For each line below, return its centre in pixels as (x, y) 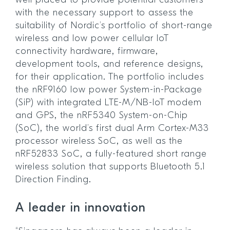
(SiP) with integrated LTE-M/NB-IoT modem (109, 103)
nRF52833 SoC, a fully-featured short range (111, 155)
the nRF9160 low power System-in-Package (109, 90)
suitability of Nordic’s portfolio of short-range (114, 26)
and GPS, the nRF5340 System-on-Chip (102, 116)
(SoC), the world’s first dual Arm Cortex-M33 (112, 129)
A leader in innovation (83, 209)
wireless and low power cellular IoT (92, 39)
